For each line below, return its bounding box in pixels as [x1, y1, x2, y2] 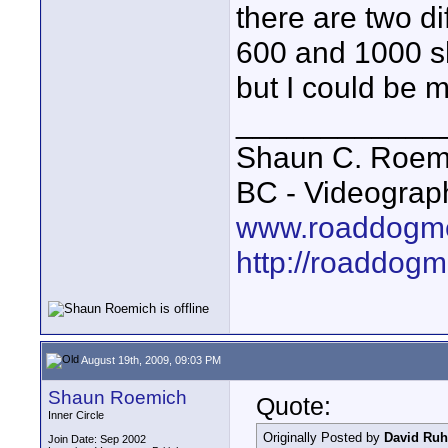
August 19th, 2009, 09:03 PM [79, 353, 221, 366]
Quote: [256, 392, 331, 420]
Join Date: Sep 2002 [48, 433, 146, 445]
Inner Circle [48, 409, 104, 421]
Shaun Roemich [48, 387, 187, 408]
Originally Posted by [263, 430, 384, 445]
